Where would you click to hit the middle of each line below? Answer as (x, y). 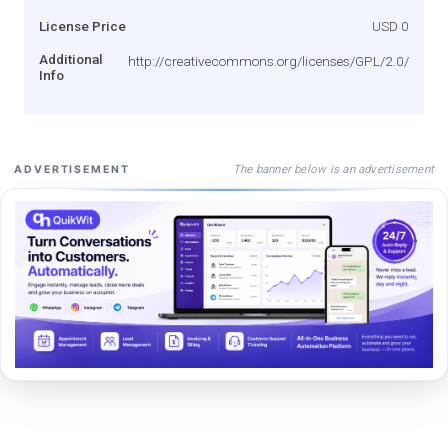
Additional (71, 58)
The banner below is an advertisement (333, 168)
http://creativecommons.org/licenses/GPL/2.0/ (268, 60)
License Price (82, 25)
